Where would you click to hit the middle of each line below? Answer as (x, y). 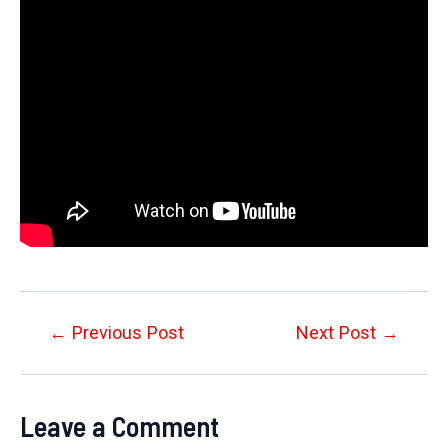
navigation (58, 362)
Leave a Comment (119, 426)
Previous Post (126, 332)
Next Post (338, 332)
